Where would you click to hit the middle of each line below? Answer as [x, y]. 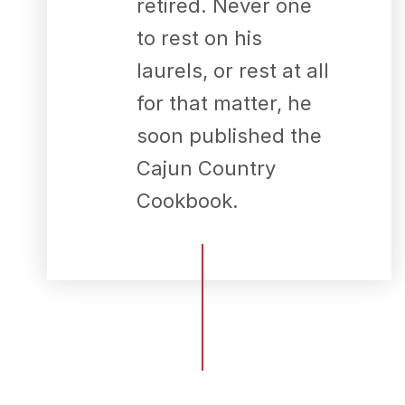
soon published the [229, 135]
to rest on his [199, 38]
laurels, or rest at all [232, 70]
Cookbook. [187, 200]
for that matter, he [224, 103]
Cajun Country [206, 168]
